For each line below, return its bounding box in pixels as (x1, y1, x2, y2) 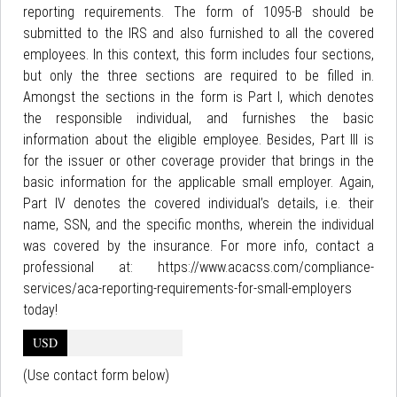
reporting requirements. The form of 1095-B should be (23, 4, 374, 20)
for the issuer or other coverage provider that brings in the (23, 152, 374, 169)
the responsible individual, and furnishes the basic (23, 110, 374, 127)
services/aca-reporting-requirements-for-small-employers (23, 280, 352, 297)
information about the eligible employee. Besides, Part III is (23, 131, 374, 148)
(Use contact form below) (23, 367, 169, 384)
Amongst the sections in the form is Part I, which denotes (23, 89, 374, 105)
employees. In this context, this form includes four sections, (23, 46, 374, 63)
